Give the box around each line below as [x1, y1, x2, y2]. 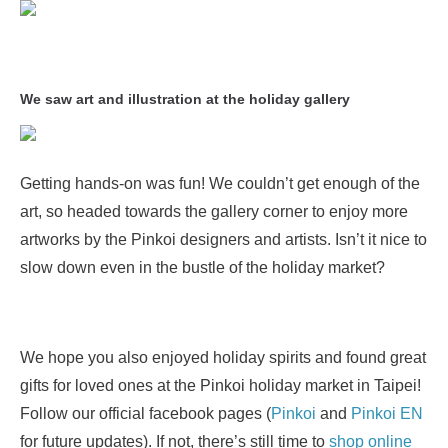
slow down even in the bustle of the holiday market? [20, 259, 385, 276]
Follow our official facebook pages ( [20, 405, 271, 422]
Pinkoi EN [351, 405, 423, 422]
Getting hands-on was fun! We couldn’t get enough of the [20, 175, 420, 192]
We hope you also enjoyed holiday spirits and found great [20, 349, 426, 366]
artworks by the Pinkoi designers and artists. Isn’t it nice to [20, 231, 427, 248]
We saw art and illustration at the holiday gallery [20, 91, 350, 107]
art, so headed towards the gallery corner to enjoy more [20, 203, 408, 220]
